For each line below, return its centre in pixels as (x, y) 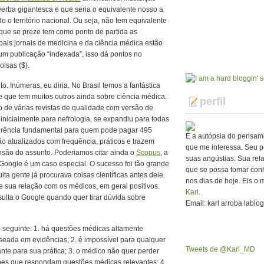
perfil (213, 101)
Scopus (148, 153)
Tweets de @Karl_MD (220, 249)
